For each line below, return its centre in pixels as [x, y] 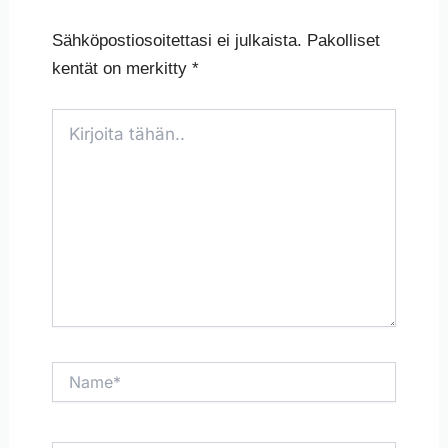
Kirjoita [72, 117]
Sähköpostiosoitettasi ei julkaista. [176, 41]
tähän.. [72, 137]
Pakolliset [343, 41]
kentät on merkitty [121, 69]
